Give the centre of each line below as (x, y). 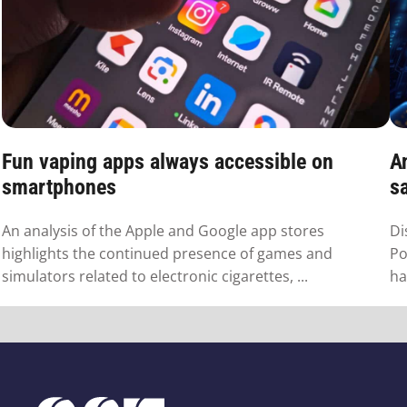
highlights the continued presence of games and (167, 254)
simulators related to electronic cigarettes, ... (155, 277)
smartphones (59, 187)
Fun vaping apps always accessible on (168, 161)
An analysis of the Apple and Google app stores (163, 231)
